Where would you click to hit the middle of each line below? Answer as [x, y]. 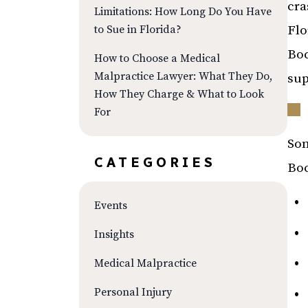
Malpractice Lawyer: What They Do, [183, 76]
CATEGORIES [155, 162]
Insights [114, 234]
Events [111, 206]
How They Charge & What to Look [179, 94]
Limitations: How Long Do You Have [183, 12]
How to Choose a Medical [157, 58]
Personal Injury [133, 292]
